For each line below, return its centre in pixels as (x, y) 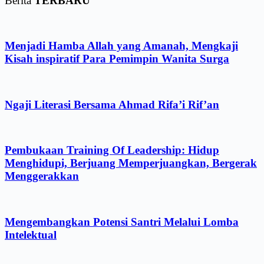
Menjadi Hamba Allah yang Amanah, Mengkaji (121, 46)
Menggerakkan (42, 176)
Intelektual (31, 235)
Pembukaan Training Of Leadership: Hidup (112, 150)
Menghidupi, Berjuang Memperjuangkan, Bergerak (131, 163)
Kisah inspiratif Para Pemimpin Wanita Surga (117, 59)
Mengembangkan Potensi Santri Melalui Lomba (122, 222)
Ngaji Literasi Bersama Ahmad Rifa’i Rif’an (112, 104)
